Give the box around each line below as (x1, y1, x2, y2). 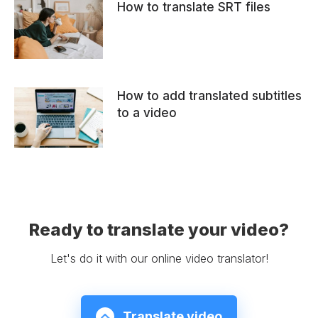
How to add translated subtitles (117, 89, 302, 104)
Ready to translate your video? (29, 219, 289, 241)
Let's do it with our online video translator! (50, 251, 268, 266)
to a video (117, 106, 177, 121)
